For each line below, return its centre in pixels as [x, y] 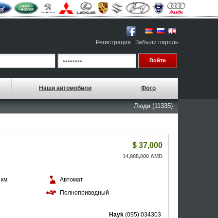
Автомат [71, 180]
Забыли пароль [157, 42]
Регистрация [113, 42]
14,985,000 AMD [142, 156]
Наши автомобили [65, 88]
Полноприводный [84, 193]
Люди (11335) [153, 106]
